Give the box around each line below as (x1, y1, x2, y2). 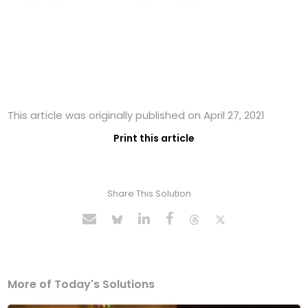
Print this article (113, 131, 195, 146)
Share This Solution (107, 187, 191, 201)
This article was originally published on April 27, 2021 (8, 108, 265, 123)
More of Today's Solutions (8, 276, 155, 293)
